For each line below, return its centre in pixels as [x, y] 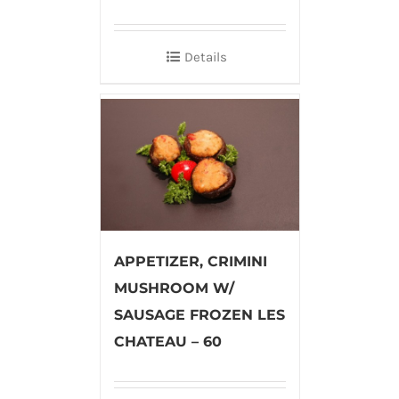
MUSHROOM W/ [174, 288]
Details [206, 57]
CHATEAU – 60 [167, 341]
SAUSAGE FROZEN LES [199, 314]
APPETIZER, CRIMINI [190, 261]
